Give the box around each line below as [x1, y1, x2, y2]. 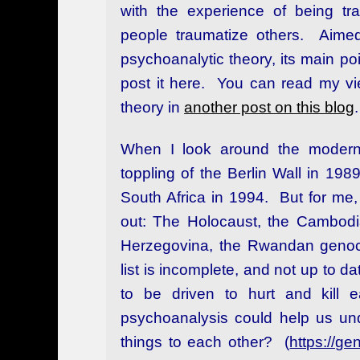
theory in [121, 99, 185, 117]
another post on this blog [184, 99, 355, 117]
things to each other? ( [121, 333, 290, 351]
